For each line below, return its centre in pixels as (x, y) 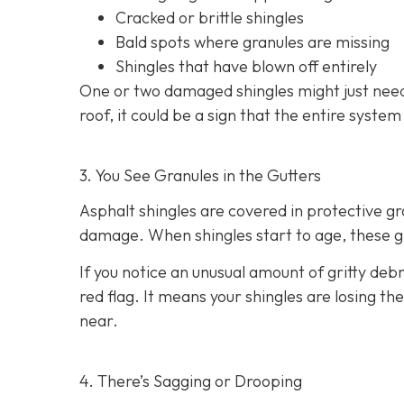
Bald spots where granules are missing (252, 41)
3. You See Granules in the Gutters (200, 175)
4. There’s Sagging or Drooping (191, 381)
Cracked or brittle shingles (210, 17)
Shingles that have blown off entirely (246, 66)
